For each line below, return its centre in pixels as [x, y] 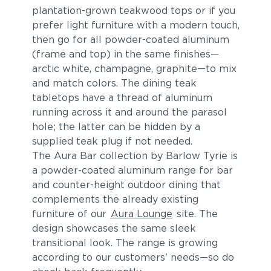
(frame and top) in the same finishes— [125, 54]
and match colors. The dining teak [114, 83]
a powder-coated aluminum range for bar [132, 170]
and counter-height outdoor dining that [126, 185]
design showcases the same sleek [114, 228]
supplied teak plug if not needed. [112, 141]
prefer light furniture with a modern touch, [135, 25]
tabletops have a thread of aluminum [122, 98]
